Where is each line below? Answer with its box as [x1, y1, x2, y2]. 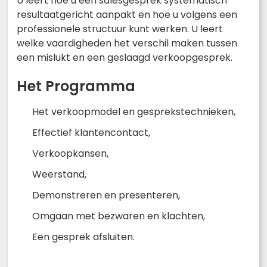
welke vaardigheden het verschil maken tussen [17, 36, 237, 51]
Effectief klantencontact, [32, 126, 150, 140]
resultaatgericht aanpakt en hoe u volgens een [17, 8, 237, 22]
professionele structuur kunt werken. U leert [17, 22, 223, 36]
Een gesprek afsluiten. [32, 230, 135, 244]
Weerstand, [32, 167, 86, 182]
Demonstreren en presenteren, [32, 188, 180, 203]
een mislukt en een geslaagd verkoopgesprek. [17, 51, 232, 65]
